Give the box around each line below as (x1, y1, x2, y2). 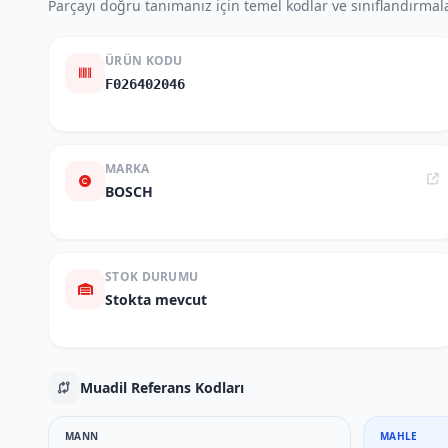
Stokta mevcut (105, 290, 207, 309)
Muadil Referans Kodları (80, 378, 244, 397)
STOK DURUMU (105, 268, 199, 285)
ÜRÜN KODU (105, 52, 183, 69)
